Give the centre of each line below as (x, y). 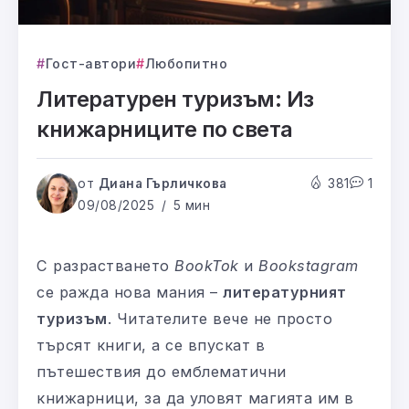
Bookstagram (309, 266)
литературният (285, 293)
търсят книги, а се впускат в (151, 346)
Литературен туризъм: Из (175, 100)
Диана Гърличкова (163, 184)
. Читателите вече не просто (220, 319)
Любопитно (186, 64)
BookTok (207, 266)
